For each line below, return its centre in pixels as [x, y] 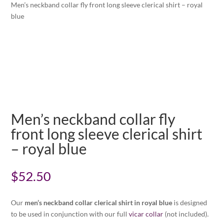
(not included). [186, 214]
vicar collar [146, 214]
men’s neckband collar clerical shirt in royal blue [99, 203]
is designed [190, 203]
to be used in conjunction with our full [70, 214]
